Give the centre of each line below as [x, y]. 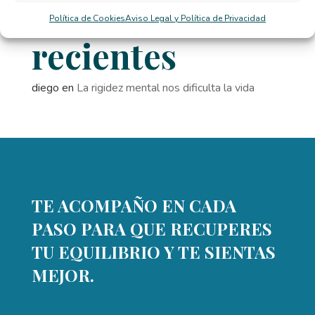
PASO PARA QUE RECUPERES [152, 228]
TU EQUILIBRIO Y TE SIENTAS [153, 251]
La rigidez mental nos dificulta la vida [165, 88]
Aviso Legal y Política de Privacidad [195, 18]
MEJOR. [63, 275]
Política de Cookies [87, 18]
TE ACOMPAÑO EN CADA [134, 205]
